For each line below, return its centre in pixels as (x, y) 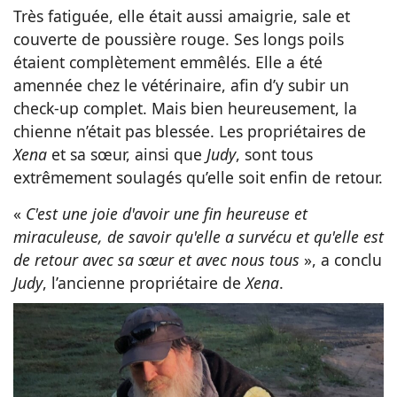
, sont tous (274, 154)
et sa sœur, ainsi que (127, 154)
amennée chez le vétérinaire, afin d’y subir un (181, 85)
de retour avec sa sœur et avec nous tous (156, 259)
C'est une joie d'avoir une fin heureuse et (167, 213)
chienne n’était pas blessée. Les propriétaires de (190, 131)
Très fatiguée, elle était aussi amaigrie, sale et (182, 16)
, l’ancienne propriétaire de (144, 282)
